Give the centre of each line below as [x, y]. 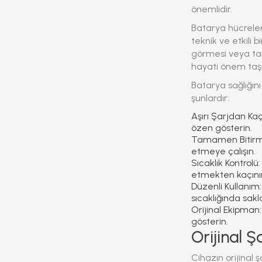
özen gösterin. [222, 128]
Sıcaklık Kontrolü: [226, 163]
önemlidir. [212, 9]
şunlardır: [210, 98]
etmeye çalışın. [223, 151]
